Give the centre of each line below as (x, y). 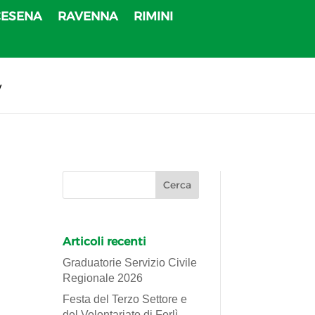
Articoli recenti (105, 241)
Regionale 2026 (103, 278)
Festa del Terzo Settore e (125, 299)
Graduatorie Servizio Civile (130, 262)
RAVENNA (88, 16)
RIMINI (154, 16)
